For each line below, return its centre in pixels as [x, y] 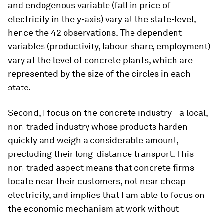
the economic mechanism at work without [93, 209]
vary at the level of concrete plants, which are [100, 60]
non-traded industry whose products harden [98, 127]
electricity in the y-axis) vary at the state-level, [102, 19]
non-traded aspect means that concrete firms [101, 168]
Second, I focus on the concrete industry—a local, [108, 113]
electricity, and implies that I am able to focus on [106, 195]
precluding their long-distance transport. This [101, 154]
